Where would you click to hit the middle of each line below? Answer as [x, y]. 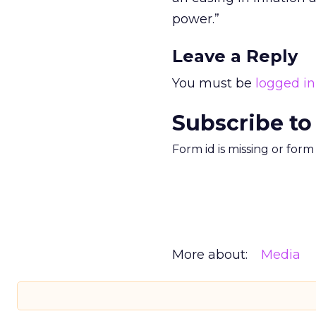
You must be [214, 83]
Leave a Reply [235, 56]
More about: [210, 255]
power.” [196, 19]
